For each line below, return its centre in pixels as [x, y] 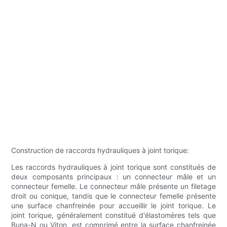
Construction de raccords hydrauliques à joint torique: [100, 150]
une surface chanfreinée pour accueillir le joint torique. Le [113, 206]
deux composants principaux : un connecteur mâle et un [113, 177]
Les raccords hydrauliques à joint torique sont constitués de [113, 167]
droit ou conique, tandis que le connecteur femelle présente [113, 196]
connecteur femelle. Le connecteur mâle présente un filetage [113, 186]
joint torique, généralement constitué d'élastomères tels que [113, 215]
